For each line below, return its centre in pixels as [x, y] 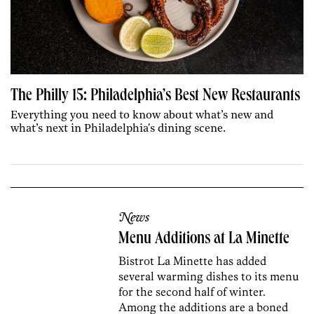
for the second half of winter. [192, 292]
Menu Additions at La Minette [204, 240]
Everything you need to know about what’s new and [142, 116]
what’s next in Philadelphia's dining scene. [118, 129]
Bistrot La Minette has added [193, 261]
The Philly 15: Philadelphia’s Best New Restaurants [155, 97]
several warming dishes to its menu [209, 277]
